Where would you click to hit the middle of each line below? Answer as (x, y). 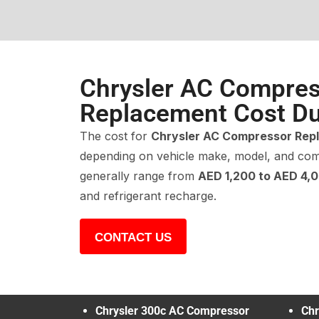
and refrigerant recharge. (148, 195)
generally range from (139, 176)
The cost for (115, 136)
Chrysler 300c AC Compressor (172, 310)
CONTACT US (133, 237)
